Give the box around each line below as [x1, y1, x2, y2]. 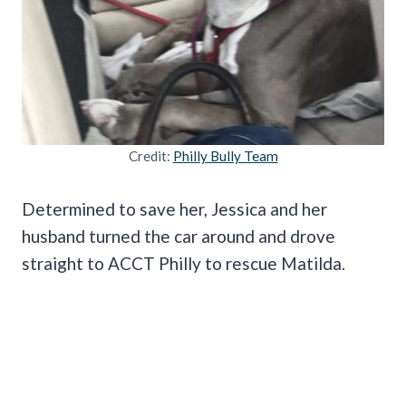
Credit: [128, 147, 173, 164]
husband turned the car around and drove [22, 225, 335, 246]
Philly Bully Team [172, 147, 278, 164]
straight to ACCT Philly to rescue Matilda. [22, 252, 349, 274]
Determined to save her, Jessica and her [22, 198, 327, 219]
